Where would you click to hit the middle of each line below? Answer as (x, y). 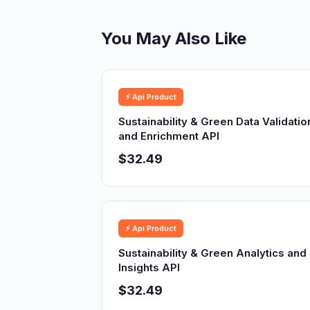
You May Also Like (174, 38)
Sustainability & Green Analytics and (212, 253)
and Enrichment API (169, 136)
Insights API (149, 267)
